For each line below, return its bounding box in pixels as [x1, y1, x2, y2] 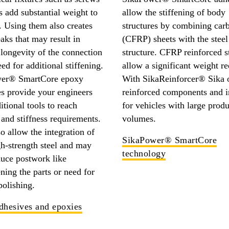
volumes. [122, 113, 156, 124]
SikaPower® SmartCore [122, 134, 217, 145]
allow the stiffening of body [122, 7, 225, 17]
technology [122, 148, 166, 158]
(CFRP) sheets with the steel [122, 33, 228, 44]
